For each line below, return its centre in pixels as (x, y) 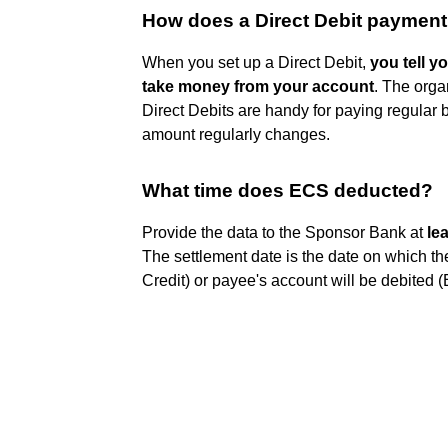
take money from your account (258, 86)
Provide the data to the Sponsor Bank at (284, 232)
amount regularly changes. (236, 134)
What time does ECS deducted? (287, 190)
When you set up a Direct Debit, (256, 62)
